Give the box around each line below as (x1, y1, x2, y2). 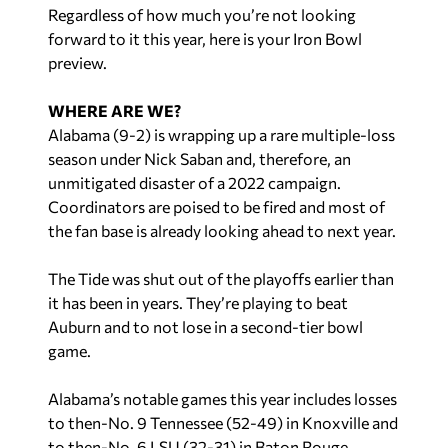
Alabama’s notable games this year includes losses (48, 388, 397, 408)
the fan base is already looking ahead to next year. (48, 220, 396, 240)
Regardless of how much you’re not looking (48, 4, 356, 24)
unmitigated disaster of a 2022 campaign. (48, 172, 341, 192)
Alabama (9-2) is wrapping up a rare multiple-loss (48, 124, 395, 144)
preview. (48, 52, 107, 72)
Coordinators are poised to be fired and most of (48, 196, 385, 216)
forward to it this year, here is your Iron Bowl (48, 28, 362, 48)
